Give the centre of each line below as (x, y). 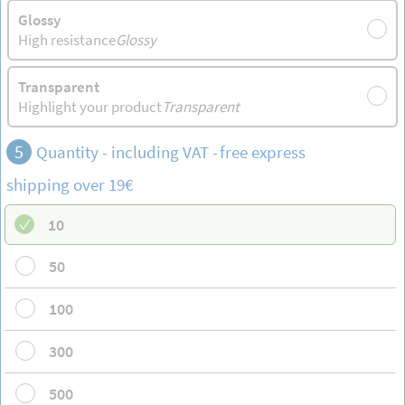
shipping (38, 184)
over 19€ (101, 184)
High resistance (67, 39)
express (278, 151)
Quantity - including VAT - (127, 151)
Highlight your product (90, 106)
